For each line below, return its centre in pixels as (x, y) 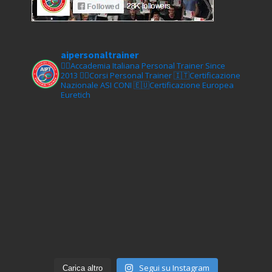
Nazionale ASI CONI (96, 85)
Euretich (76, 95)
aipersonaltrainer (100, 55)
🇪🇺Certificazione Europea (183, 85)
